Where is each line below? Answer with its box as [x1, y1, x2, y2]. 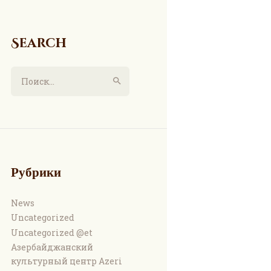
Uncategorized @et [10, 226, 93, 238]
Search [10, 34, 67, 52]
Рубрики [10, 164, 61, 181]
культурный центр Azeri [10, 255, 122, 267]
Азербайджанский [10, 241, 93, 253]
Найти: [10, 67, 42, 79]
